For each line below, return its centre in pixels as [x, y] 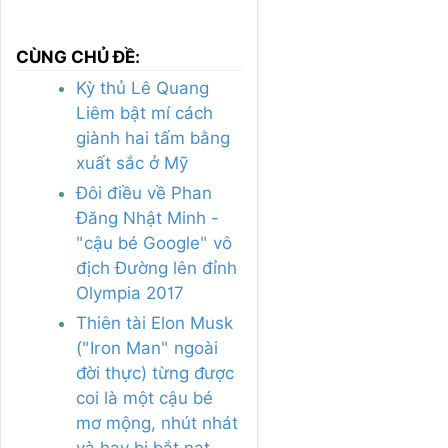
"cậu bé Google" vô [154, 243]
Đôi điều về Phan [144, 193]
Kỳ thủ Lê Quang [142, 88]
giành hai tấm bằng [153, 138]
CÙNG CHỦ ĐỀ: [78, 57]
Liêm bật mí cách [144, 113]
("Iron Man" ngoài [147, 348]
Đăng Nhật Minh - [147, 218]
